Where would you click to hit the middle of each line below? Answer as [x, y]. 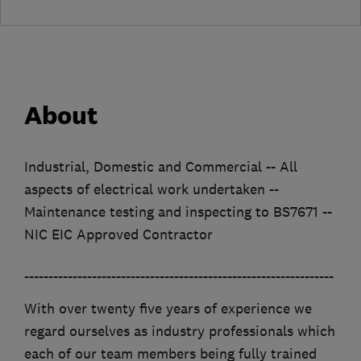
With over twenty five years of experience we [168, 309]
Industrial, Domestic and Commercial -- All [161, 167]
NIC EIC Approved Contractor [118, 235]
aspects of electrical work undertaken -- [151, 190]
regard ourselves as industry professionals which [180, 332]
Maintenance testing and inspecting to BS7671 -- [178, 212]
